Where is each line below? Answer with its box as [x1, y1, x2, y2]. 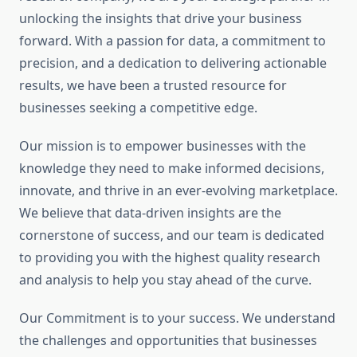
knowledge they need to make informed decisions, [19, 159, 324, 178]
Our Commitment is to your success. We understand [19, 309, 335, 328]
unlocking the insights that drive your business [19, 10, 302, 28]
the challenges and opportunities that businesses [19, 331, 317, 350]
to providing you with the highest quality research [19, 249, 320, 267]
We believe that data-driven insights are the [19, 204, 281, 222]
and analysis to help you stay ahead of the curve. [19, 271, 312, 289]
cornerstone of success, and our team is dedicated [19, 226, 324, 245]
